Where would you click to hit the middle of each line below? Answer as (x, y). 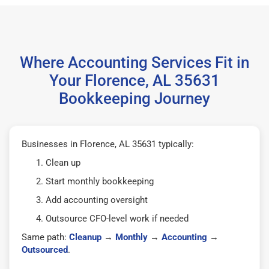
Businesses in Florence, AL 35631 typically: (108, 144)
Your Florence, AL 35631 (134, 80)
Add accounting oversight (97, 200)
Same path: (45, 237)
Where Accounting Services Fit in (134, 62)
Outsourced (45, 249)
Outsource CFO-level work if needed (117, 218)
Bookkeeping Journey (134, 98)
